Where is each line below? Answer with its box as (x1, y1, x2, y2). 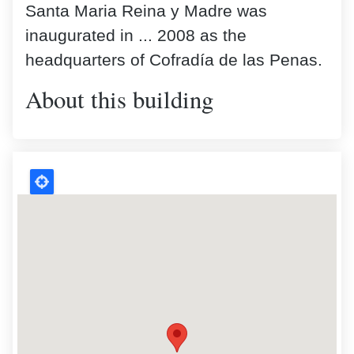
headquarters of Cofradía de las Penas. (25, 51, 322, 70)
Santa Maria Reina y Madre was (25, 2, 267, 21)
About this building (25, 83, 213, 116)
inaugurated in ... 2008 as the (25, 26, 247, 46)
